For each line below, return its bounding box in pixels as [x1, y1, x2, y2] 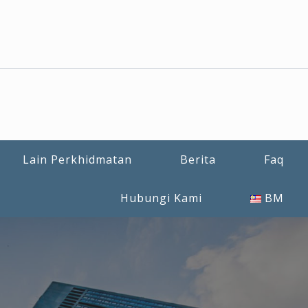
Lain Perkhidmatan [23, 151, 132, 167]
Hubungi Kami [120, 190, 203, 206]
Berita [180, 151, 216, 167]
